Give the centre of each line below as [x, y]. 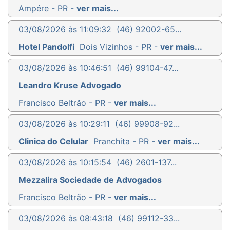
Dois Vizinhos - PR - [120, 46]
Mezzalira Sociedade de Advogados [90, 179]
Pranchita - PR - [126, 141]
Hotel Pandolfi [46, 46]
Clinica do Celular [53, 141]
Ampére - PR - [47, 8]
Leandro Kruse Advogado [70, 85]
